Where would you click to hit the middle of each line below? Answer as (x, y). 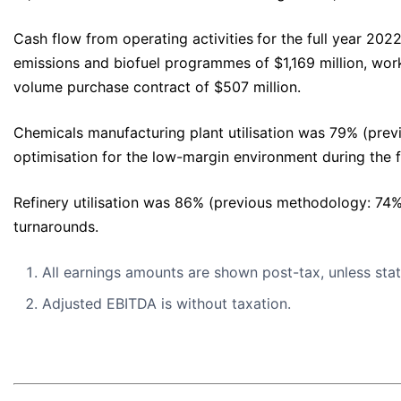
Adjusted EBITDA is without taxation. (166, 304)
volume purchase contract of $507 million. (157, 87)
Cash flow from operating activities (133, 39)
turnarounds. (56, 227)
